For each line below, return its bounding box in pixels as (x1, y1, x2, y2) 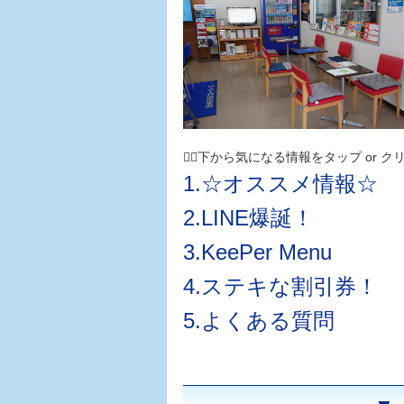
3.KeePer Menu (182, 239, 332, 264)
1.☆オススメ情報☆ (182, 170, 378, 196)
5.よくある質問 (182, 308, 335, 333)
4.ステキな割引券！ (182, 273, 378, 298)
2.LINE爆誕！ (182, 205, 314, 230)
